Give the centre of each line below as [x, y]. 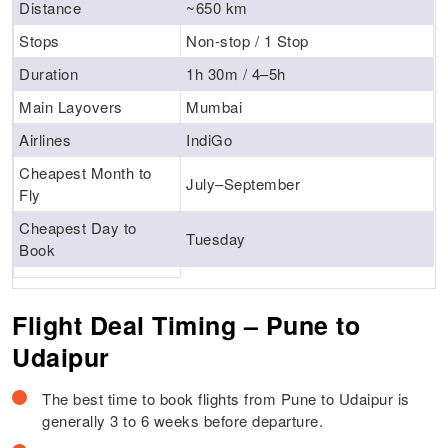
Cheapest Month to [85, 173]
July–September [243, 184]
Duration [49, 74]
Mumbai [214, 107]
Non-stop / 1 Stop [247, 41]
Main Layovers [71, 107]
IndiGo [209, 140]
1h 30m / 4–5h [236, 74]
